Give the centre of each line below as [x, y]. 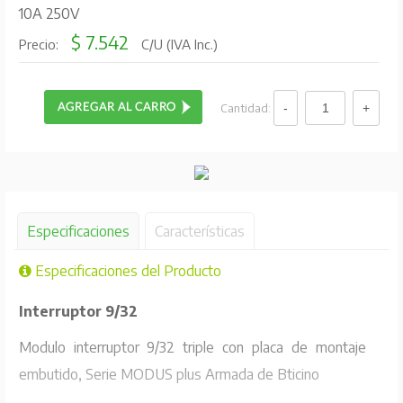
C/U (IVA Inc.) [177, 45]
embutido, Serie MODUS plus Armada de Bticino [169, 374]
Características [199, 231]
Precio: [40, 45]
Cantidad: [247, 107]
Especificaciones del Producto [126, 270]
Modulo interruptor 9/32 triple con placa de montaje [193, 347]
